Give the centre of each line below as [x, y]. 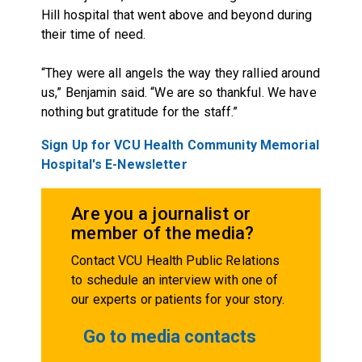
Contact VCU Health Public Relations [176, 260]
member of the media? [163, 233]
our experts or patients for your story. [178, 299]
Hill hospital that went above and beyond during [177, 15]
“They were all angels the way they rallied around [180, 73]
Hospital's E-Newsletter [114, 164]
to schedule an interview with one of [175, 280]
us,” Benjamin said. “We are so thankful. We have [179, 92]
